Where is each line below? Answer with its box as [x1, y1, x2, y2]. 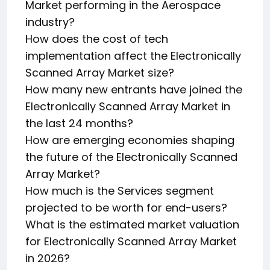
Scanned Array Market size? [25, 65, 174, 80]
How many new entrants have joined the [25, 82, 242, 97]
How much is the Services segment [25, 183, 214, 198]
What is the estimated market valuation [25, 217, 239, 232]
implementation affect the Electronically [25, 48, 241, 63]
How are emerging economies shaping [25, 133, 234, 148]
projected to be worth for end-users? [25, 200, 227, 215]
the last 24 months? [25, 116, 133, 131]
